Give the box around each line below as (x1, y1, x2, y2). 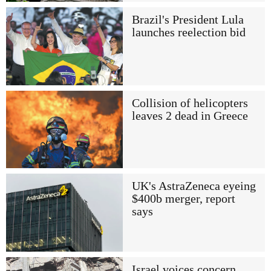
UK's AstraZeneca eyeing (131, 180, 256, 193)
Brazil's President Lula (131, 13, 244, 27)
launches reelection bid (131, 26, 246, 39)
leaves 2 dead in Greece (131, 109, 248, 122)
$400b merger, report (131, 192, 235, 206)
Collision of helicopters (131, 96, 248, 109)
